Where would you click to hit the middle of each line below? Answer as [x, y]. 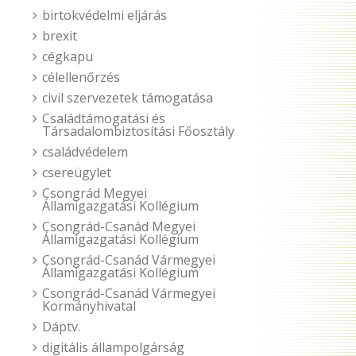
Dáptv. [61, 327]
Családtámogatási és [104, 118]
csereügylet [77, 172]
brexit [60, 36]
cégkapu [68, 56]
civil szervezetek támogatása [128, 98]
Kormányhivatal [89, 306]
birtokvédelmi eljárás [104, 15]
